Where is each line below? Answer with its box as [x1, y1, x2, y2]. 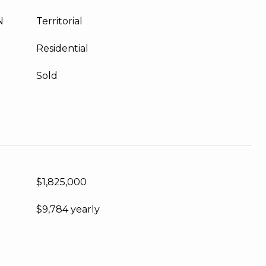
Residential [36, 43, 88, 54]
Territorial [36, 15, 83, 27]
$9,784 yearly [36, 204, 100, 215]
